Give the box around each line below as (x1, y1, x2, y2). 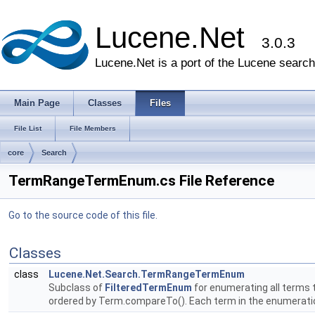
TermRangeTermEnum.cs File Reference (8, 172, 274, 189)
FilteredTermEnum (105, 282, 192, 293)
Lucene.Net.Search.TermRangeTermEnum (49, 269, 245, 280)
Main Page (14, 98, 60, 108)
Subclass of (49, 282, 105, 293)
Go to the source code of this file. (8, 210, 157, 221)
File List (14, 124, 41, 132)
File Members (70, 124, 116, 132)
